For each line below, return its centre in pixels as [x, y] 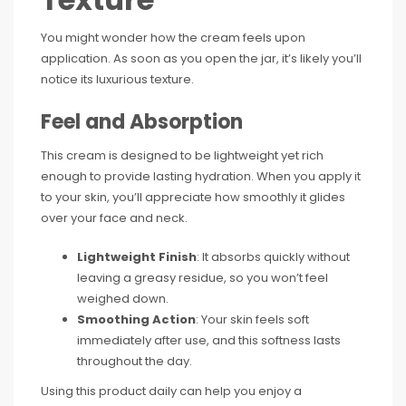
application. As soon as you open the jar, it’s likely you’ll [201, 58]
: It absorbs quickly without [273, 256]
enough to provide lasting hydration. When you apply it [201, 176]
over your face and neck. [114, 217]
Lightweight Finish [137, 256]
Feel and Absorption [142, 121]
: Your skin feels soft [252, 319]
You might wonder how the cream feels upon [173, 37]
